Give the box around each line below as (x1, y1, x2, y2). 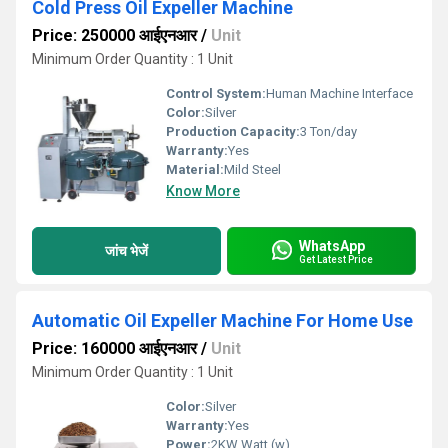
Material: (166, 162, 224, 177)
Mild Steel (224, 162, 281, 177)
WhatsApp (299, 237, 365, 254)
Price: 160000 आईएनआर (32, 339, 197, 358)
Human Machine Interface (266, 86, 413, 101)
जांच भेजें (105, 242, 148, 259)
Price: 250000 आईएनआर (32, 26, 197, 45)
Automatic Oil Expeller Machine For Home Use (32, 310, 413, 331)
